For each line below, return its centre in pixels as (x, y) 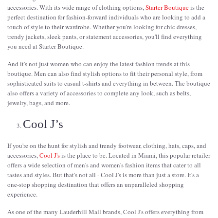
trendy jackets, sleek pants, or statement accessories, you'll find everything (105, 36)
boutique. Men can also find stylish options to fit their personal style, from (105, 73)
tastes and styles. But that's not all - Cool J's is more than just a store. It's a (103, 174)
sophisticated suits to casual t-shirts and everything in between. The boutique (109, 83)
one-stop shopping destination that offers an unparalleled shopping (96, 184)
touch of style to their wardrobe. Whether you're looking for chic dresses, (102, 27)
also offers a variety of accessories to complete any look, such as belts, (99, 93)
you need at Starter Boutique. (45, 46)
